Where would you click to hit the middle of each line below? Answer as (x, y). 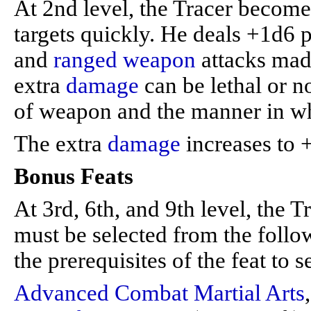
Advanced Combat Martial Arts (159, 293)
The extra (61, 144)
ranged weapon (125, 60)
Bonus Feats (74, 176)
